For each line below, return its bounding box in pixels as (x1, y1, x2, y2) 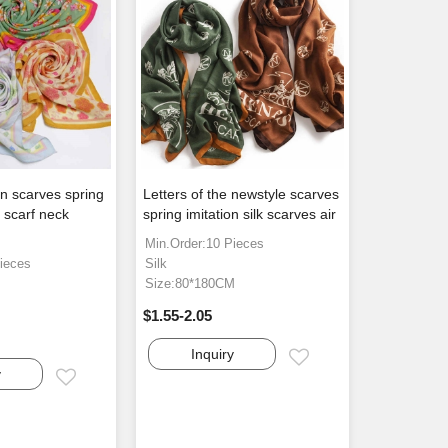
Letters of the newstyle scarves (143, 186, 340, 203)
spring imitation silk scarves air (143, 206, 337, 223)
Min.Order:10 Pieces (145, 236, 265, 252)
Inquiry (190, 346, 234, 363)
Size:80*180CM (145, 276, 236, 292)
